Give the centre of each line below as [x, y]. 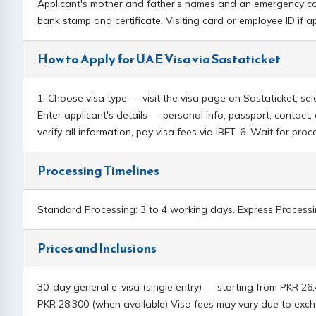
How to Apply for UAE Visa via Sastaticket [159, 59]
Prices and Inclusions [97, 248]
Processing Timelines [98, 170]
